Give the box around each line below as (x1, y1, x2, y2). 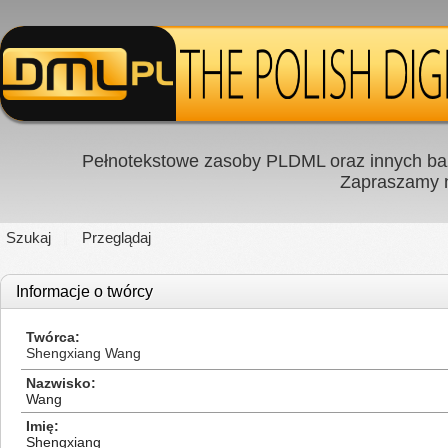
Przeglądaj (82, 229, 151, 246)
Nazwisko (26, 375, 91, 391)
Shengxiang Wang (26, 345, 141, 361)
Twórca (26, 329, 75, 345)
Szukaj (6, 229, 51, 246)
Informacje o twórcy (16, 283, 153, 300)
